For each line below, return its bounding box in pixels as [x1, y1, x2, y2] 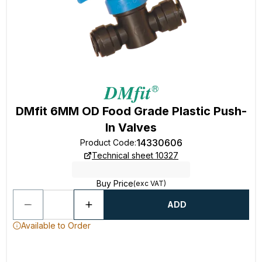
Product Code [80, 137, 135, 147]
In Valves [105, 120, 157, 135]
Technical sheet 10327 [92, 150, 178, 160]
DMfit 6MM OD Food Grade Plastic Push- [15, 104, 247, 118]
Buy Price [96, 178, 133, 188]
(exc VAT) [133, 179, 166, 188]
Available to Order [21, 220, 91, 230]
